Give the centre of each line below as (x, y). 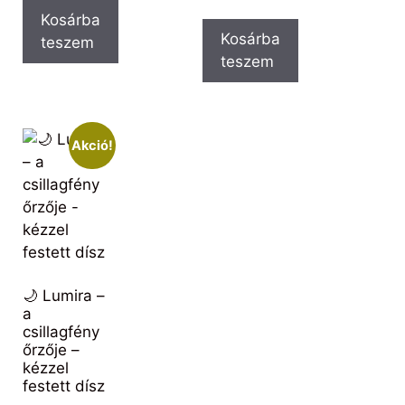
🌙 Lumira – (64, 296)
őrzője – (51, 350)
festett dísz (64, 386)
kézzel (46, 368)
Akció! (92, 145)
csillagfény (61, 332)
